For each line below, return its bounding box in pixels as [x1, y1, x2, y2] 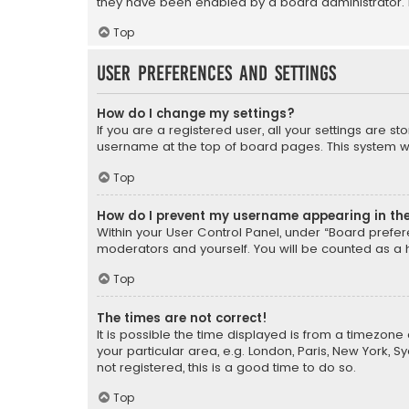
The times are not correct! [97, 309, 267, 327]
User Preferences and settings [97, 62, 336, 85]
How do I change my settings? [97, 104, 295, 122]
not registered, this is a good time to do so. [97, 358, 356, 376]
